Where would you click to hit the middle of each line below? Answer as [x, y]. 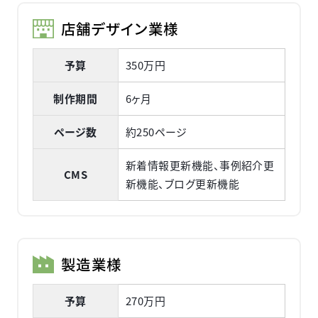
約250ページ [156, 132]
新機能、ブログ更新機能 [182, 184]
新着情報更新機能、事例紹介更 [200, 165]
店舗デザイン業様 [120, 29]
